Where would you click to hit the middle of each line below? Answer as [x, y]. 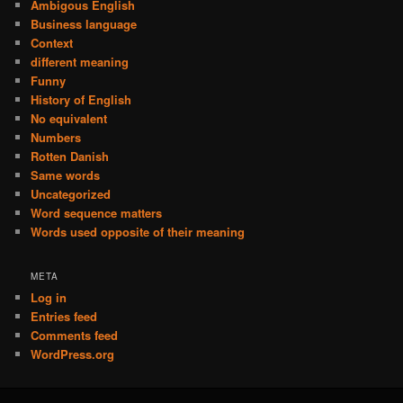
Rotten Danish [70, 156]
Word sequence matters [97, 212]
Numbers [56, 137]
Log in [49, 298]
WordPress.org [73, 354]
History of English [81, 99]
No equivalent [69, 118]
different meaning [80, 61]
